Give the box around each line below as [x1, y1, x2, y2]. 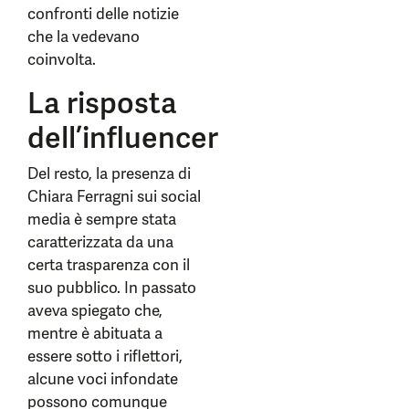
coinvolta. [27, 49, 96, 69]
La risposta [27, 84, 177, 122]
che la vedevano [27, 26, 140, 47]
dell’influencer [27, 119, 218, 157]
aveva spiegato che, [27, 300, 163, 320]
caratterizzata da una [27, 232, 173, 252]
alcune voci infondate [27, 369, 178, 389]
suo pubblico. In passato [27, 278, 196, 298]
